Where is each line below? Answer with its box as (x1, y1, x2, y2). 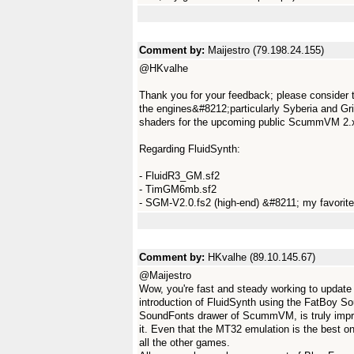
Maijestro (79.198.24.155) (208, 44, 324, 56)
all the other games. (139, 337, 230, 348)
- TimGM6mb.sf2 (139, 183, 217, 195)
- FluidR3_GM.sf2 (139, 170, 220, 182)
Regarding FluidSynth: (139, 143, 240, 155)
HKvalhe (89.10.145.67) (208, 251, 315, 263)
